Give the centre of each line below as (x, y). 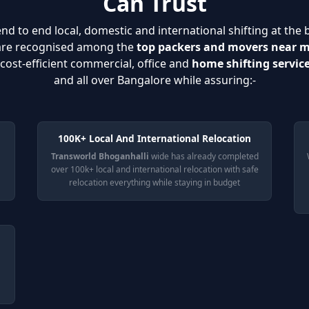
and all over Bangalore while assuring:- (154, 80)
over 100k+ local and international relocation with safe (154, 169)
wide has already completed (203, 156)
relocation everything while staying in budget (154, 182)
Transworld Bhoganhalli (100, 156)
